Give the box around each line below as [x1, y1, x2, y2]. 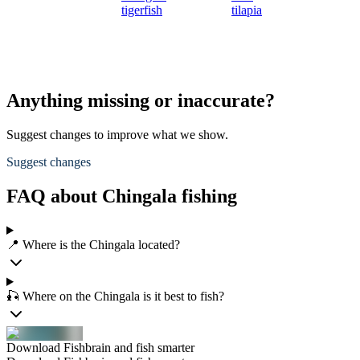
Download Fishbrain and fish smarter [6, 341, 194, 354]
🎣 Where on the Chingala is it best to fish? [6, 289, 224, 303]
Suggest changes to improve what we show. [6, 128, 228, 142]
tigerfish [121, 3, 162, 18]
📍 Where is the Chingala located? [6, 238, 180, 252]
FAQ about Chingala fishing [6, 186, 237, 207]
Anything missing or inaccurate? [6, 90, 275, 112]
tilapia [231, 3, 262, 18]
